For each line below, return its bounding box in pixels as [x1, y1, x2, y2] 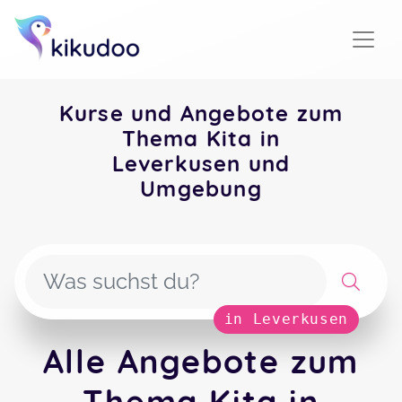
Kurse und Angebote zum [58, 100, 344, 127]
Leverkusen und [111, 150, 291, 177]
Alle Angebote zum [42, 341, 360, 381]
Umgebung [140, 175, 262, 202]
